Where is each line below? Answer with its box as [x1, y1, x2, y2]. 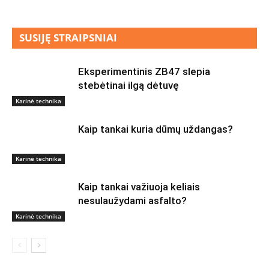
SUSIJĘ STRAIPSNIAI [19, 31, 117, 44]
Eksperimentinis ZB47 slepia [78, 65, 210, 77]
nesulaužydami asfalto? [78, 195, 187, 207]
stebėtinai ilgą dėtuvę [78, 79, 179, 91]
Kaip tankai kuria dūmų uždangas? [78, 123, 233, 135]
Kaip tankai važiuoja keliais [78, 181, 200, 193]
